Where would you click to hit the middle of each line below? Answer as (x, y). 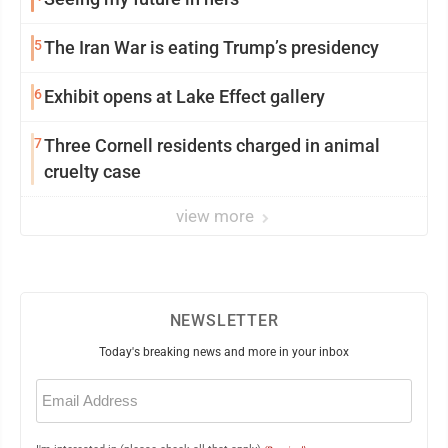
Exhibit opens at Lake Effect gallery (184, 96)
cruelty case (92, 171)
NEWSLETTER (224, 320)
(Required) (58, 399)
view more (217, 216)
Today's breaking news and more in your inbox (224, 352)
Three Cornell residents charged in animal (212, 145)
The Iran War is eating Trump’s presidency (211, 47)
